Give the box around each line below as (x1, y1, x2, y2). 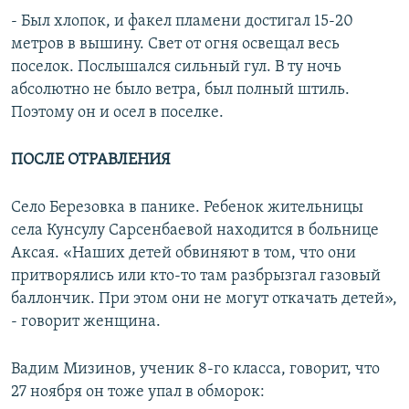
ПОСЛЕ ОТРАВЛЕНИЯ (11, 152, 171, 170)
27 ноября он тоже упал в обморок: (11, 383, 265, 402)
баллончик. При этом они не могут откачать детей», (11, 290, 397, 309)
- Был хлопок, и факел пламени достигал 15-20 (11, 13, 353, 31)
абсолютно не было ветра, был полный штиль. (11, 81, 350, 100)
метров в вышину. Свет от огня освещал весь (11, 36, 340, 54)
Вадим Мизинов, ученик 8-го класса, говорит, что (11, 361, 380, 379)
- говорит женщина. (11, 313, 161, 331)
